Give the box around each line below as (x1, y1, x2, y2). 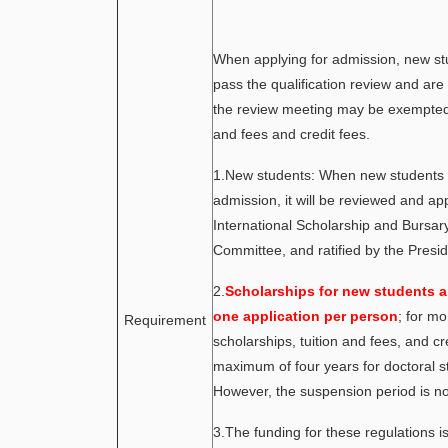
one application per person (213, 308, 398, 324)
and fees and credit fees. (213, 126, 370, 142)
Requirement (124, 312, 206, 328)
